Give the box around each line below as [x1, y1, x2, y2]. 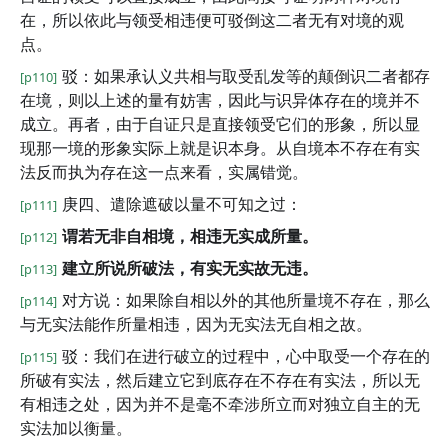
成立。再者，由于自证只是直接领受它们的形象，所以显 [20, 113, 420, 135]
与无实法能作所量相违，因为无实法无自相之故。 [20, 313, 372, 335]
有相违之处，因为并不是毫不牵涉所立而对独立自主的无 [20, 393, 420, 415]
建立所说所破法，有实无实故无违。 [62, 257, 318, 279]
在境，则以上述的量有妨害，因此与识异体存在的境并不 [20, 89, 420, 111]
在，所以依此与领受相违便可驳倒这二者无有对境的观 [20, 9, 404, 31]
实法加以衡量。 [20, 417, 132, 439]
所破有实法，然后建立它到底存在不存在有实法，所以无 [20, 369, 420, 391]
